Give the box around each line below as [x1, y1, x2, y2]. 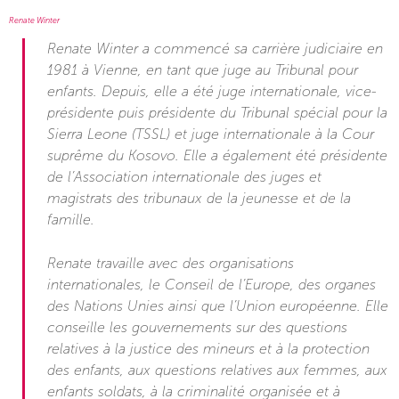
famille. [47, 212, 94, 227]
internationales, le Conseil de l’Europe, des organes [47, 277, 376, 292]
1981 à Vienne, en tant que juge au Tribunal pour [47, 62, 358, 77]
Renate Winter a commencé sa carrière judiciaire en [47, 41, 383, 56]
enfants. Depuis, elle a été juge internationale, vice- [47, 84, 377, 99]
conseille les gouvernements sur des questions [47, 320, 347, 335]
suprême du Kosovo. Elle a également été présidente [47, 148, 387, 163]
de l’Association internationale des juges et [47, 169, 322, 184]
